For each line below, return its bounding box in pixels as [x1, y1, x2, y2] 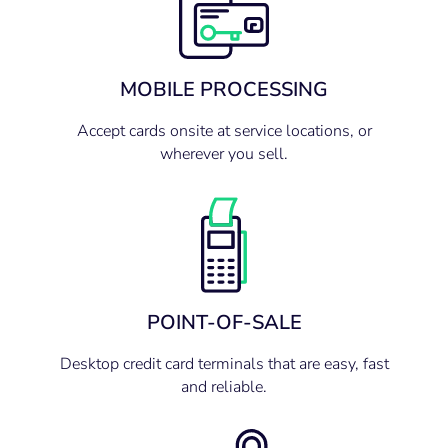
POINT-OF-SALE [146, 308, 302, 336]
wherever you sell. [160, 143, 288, 166]
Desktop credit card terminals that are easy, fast [59, 352, 389, 375]
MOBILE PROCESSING [120, 76, 328, 104]
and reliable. [181, 375, 267, 398]
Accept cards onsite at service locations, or [76, 120, 372, 143]
